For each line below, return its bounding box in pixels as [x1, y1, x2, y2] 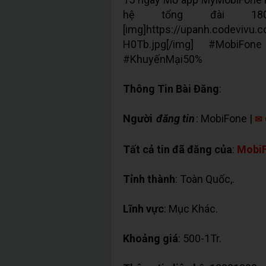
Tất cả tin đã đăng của [123, 143, 232, 156]
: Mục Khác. [164, 202, 218, 215]
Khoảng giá [123, 232, 178, 245]
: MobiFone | [196, 112, 255, 125]
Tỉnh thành [123, 173, 175, 185]
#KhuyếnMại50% [123, 53, 202, 65]
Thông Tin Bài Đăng [123, 83, 219, 95]
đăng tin [156, 112, 195, 125]
